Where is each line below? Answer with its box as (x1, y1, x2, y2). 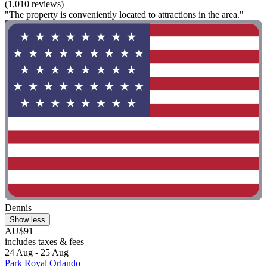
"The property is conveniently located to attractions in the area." (5, 9, 244, 20)
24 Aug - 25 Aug (5, 247, 69, 258)
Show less (10, 215, 45, 225)
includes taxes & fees (5, 237, 84, 247)
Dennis (5, 203, 32, 213)
